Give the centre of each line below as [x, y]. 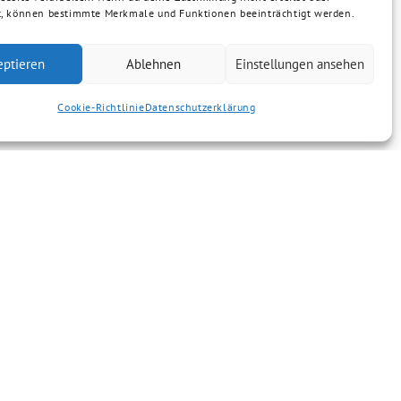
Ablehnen [154, 64]
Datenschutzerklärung [200, 107]
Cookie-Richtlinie [101, 107]
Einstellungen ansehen [299, 64]
